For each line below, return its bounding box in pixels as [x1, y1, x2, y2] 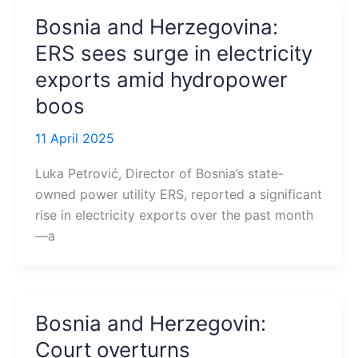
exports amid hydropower [34, 67, 288, 92]
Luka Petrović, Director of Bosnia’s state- [34, 165, 284, 182]
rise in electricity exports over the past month [34, 207, 313, 224]
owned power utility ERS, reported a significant [34, 186, 322, 203]
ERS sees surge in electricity [34, 41, 312, 66]
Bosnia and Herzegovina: [34, 14, 278, 39]
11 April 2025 [34, 130, 114, 146]
